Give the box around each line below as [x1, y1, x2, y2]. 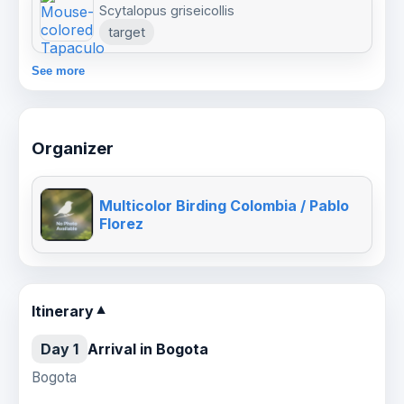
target [108, 24, 145, 41]
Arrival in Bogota [87, 339, 208, 358]
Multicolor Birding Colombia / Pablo [99, 196, 349, 215]
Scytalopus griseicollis [99, 3, 234, 19]
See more [32, 64, 85, 78]
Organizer [32, 138, 114, 160]
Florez [99, 214, 143, 233]
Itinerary [32, 301, 94, 320]
